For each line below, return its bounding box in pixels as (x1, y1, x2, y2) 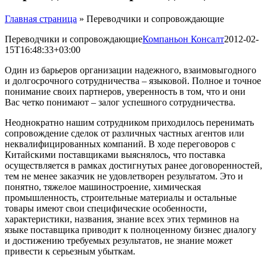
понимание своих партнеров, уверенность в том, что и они (5, 86, 246, 97)
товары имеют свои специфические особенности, (5, 203, 207, 213)
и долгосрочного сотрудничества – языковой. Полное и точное (5, 75, 261, 86)
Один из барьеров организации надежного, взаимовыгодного (5, 64, 256, 75)
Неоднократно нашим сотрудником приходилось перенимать (5, 117, 254, 128)
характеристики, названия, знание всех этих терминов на (5, 213, 239, 224)
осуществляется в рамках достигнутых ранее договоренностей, (5, 160, 262, 170)
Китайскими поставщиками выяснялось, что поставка (5, 149, 225, 160)
